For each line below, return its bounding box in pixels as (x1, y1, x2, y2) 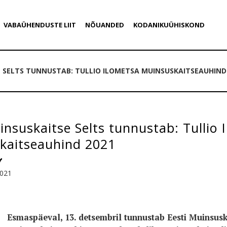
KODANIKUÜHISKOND (133, 20, 205, 29)
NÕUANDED (85, 20, 124, 29)
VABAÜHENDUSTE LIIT (3, 20, 76, 29)
